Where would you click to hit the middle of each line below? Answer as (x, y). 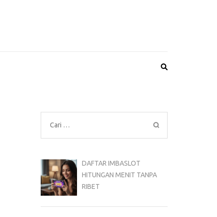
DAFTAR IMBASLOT (111, 163)
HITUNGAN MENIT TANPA (119, 175)
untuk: (60, 136)
